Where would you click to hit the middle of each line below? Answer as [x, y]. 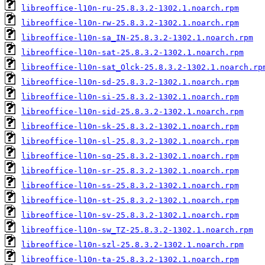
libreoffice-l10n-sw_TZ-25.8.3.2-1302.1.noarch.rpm [137, 230]
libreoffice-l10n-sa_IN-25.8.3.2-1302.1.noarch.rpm [137, 37]
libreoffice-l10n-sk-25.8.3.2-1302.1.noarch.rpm [130, 126]
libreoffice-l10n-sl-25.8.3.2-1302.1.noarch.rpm [130, 141]
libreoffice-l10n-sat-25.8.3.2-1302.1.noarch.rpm [132, 52]
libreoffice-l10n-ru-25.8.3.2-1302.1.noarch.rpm [130, 8]
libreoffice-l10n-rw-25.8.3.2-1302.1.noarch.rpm [130, 22]
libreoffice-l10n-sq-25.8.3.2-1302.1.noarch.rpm [130, 156]
